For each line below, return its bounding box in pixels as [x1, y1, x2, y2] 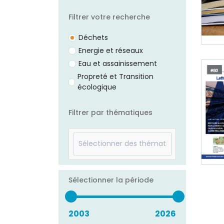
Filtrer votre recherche [68, 12, 150, 22]
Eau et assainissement [78, 58, 157, 68]
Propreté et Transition [77, 71, 153, 81]
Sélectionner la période [68, 175, 153, 185]
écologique [77, 82, 116, 92]
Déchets [78, 32, 108, 42]
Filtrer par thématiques [68, 107, 152, 117]
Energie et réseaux [78, 45, 143, 55]
